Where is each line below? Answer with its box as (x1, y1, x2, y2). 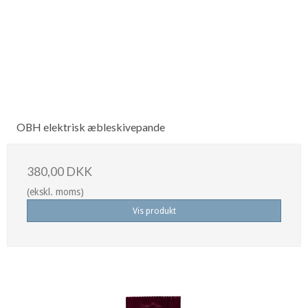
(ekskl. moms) (27, 186, 84, 198)
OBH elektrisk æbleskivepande (16, 120, 165, 134)
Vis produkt (132, 206, 176, 216)
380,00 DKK (27, 164, 92, 179)
